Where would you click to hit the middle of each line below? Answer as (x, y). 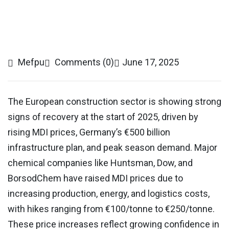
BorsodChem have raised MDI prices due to (95, 178)
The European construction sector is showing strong (114, 101)
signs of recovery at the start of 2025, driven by (103, 117)
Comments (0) (83, 62)
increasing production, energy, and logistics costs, (109, 193)
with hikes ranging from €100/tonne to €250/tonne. (111, 209)
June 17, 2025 (151, 62)
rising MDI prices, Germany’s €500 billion (89, 132)
